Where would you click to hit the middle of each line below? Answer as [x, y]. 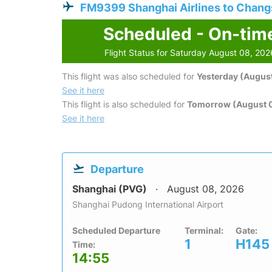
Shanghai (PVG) [111, 189]
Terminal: [204, 231]
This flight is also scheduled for [124, 104]
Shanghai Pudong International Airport [148, 205]
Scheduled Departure [116, 231]
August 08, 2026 [206, 189]
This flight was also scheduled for [129, 76]
